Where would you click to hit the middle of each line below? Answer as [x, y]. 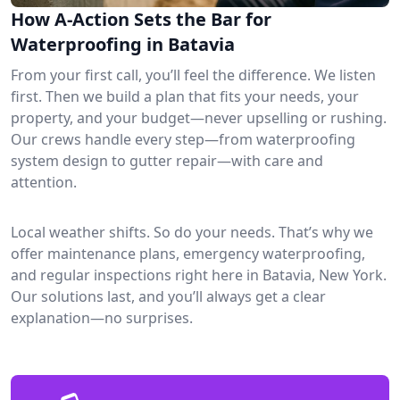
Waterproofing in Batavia [123, 44]
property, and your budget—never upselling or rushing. [199, 117]
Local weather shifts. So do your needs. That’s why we [192, 232]
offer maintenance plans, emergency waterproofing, [188, 253]
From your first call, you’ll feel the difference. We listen [193, 75]
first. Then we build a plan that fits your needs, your [185, 96]
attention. [44, 182]
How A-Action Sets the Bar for [141, 19]
